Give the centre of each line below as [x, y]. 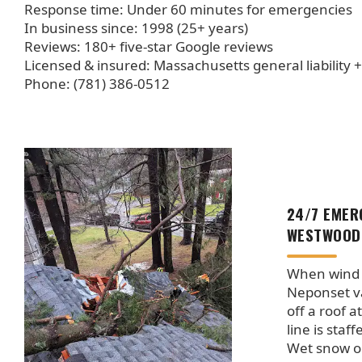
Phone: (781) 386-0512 [97, 83]
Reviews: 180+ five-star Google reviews [149, 46]
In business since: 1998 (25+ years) [136, 27]
